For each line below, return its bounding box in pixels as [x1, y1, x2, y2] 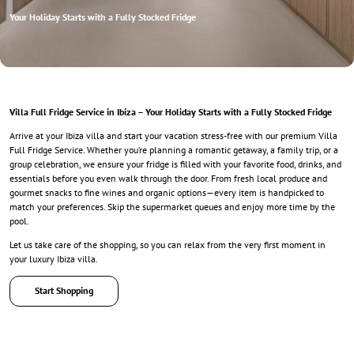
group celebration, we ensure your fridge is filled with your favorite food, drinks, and [9, 157, 341, 170]
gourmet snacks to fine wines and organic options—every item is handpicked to [9, 186, 324, 198]
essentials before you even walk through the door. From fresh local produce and [9, 171, 327, 184]
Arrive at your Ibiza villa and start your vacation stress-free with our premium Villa [9, 129, 337, 141]
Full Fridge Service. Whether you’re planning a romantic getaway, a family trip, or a [9, 143, 338, 156]
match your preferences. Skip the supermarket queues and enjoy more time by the [9, 200, 335, 213]
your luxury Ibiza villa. [9, 252, 98, 265]
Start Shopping [35, 284, 93, 297]
